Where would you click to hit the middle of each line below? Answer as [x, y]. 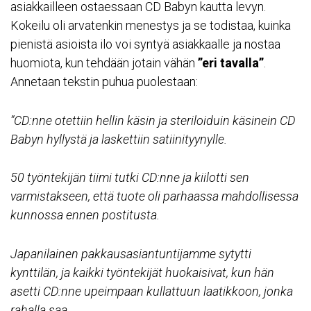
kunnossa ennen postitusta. [85, 215]
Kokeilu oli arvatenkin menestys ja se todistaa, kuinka [151, 25]
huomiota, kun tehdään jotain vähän [104, 62]
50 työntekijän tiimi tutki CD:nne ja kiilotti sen [130, 178]
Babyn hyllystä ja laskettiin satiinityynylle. [119, 139]
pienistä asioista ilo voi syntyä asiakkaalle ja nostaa [145, 44]
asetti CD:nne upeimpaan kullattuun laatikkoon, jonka [152, 292]
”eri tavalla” [231, 62]
